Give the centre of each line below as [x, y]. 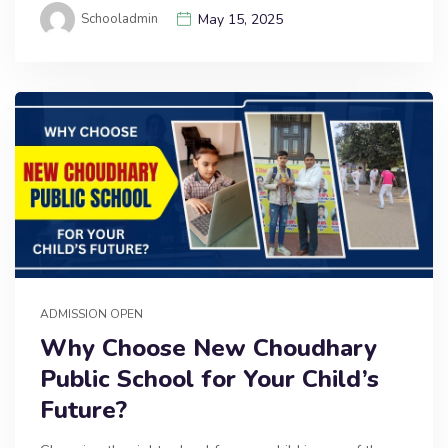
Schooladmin [119, 18]
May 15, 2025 [240, 19]
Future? [83, 409]
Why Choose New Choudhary [208, 347]
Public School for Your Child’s [209, 378]
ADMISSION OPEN [91, 313]
